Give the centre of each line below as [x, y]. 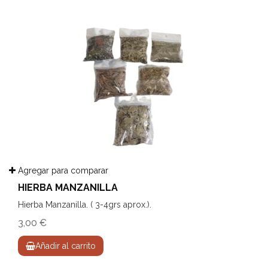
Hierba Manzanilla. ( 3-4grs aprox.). [85, 205]
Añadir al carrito [66, 246]
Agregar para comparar [62, 171]
